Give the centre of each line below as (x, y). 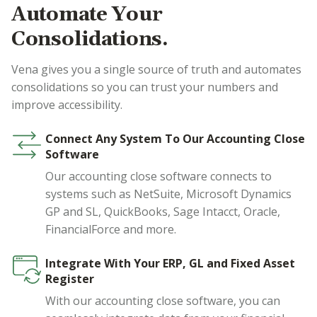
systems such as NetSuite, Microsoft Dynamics (168, 194)
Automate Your (87, 15)
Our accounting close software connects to (158, 177)
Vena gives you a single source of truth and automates (156, 70)
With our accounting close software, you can (163, 301)
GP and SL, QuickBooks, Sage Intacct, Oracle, (163, 212)
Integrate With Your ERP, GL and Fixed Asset (170, 264)
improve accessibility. (67, 105)
